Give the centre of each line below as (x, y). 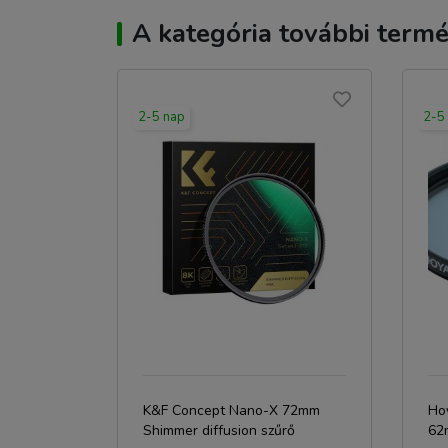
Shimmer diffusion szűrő (219, 430)
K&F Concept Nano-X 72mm (231, 410)
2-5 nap (161, 117)
